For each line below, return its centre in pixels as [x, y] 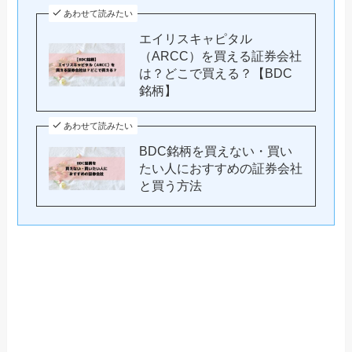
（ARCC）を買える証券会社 [221, 56]
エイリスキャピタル [196, 39]
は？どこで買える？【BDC [216, 73]
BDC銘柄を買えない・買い [216, 151]
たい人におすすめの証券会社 [221, 169]
